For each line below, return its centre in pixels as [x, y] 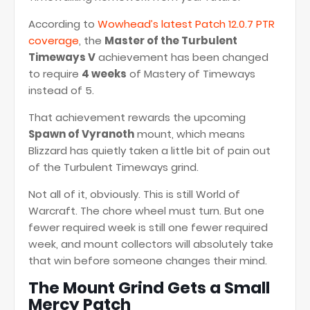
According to [63, 24]
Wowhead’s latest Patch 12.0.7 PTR [186, 24]
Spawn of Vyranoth [81, 134]
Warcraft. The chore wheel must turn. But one [146, 211]
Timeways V [62, 57]
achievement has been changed [182, 57]
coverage [54, 40]
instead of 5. [61, 90]
